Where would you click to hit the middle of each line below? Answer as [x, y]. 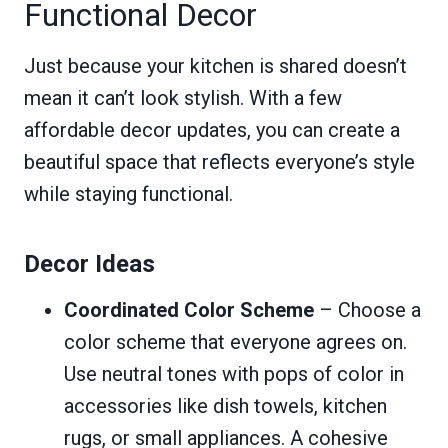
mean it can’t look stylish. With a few [183, 98]
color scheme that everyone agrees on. [235, 342]
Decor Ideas [89, 264]
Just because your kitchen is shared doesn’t [215, 66]
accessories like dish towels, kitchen [225, 406]
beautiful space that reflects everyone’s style [219, 162]
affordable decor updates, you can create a [212, 130]
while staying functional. [128, 194]
